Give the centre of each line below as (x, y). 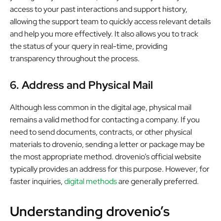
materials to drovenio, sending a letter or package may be (107, 144)
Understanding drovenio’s (90, 211)
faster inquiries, (37, 181)
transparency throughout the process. (75, 58)
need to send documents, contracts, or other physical (101, 132)
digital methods (91, 181)
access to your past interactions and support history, (99, 9)
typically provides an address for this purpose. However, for (110, 169)
